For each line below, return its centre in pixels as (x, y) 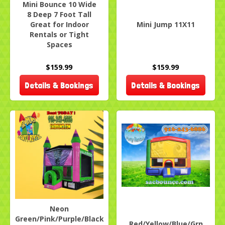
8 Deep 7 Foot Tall (59, 15)
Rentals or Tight (59, 35)
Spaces (59, 45)
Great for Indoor (59, 25)
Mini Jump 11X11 (166, 25)
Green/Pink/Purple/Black (59, 219)
